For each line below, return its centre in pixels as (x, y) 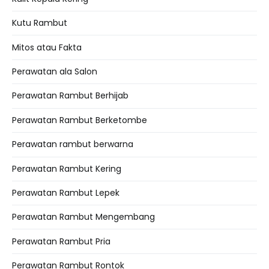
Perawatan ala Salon (55, 72)
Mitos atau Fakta (47, 47)
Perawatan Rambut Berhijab (70, 96)
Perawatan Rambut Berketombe (80, 120)
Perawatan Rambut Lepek (66, 193)
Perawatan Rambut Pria (61, 241)
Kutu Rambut (40, 23)
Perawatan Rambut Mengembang (83, 217)
